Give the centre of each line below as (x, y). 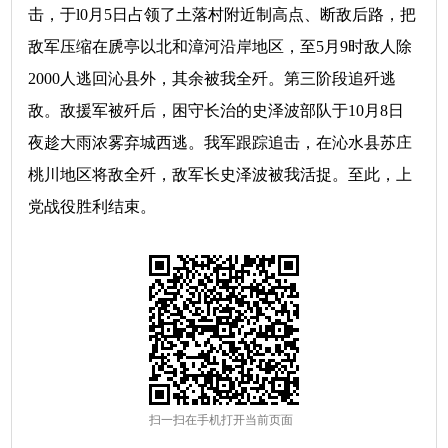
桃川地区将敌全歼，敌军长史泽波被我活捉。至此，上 (220, 174)
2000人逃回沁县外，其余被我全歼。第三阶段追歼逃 (212, 78)
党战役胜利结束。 (92, 206)
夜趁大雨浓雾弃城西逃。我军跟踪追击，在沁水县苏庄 (220, 142)
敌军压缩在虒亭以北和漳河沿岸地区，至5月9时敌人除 (220, 46)
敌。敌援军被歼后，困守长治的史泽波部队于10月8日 (216, 110)
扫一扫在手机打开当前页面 (221, 420)
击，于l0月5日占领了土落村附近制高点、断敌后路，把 (222, 14)
